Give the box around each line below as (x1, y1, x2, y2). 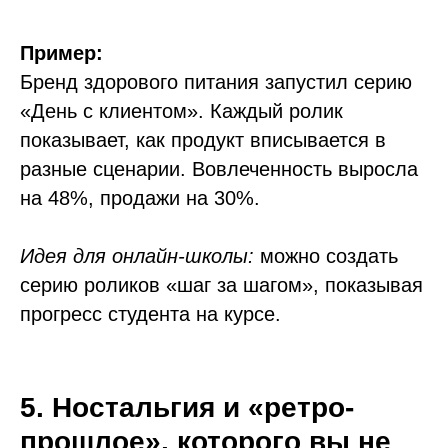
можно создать (254, 245, 398, 267)
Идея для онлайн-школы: (20, 245, 254, 267)
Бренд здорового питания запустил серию (20, 71, 412, 93)
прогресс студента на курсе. (20, 303, 281, 325)
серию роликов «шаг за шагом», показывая (20, 274, 423, 296)
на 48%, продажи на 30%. (20, 187, 260, 209)
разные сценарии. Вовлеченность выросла (20, 158, 418, 180)
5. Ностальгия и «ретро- (20, 392, 354, 423)
